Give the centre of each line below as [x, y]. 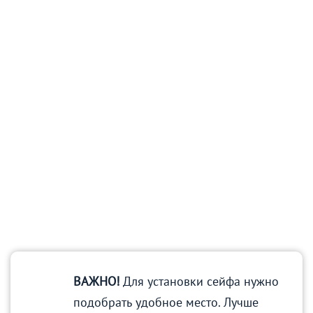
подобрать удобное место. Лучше [166, 302]
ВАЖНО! [96, 281]
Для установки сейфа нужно [199, 281]
